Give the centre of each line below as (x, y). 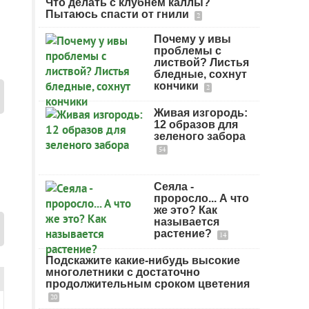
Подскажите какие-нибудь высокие (143, 260)
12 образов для (196, 124)
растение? (184, 233)
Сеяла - (174, 187)
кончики (178, 86)
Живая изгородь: (201, 113)
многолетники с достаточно (123, 272)
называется (187, 222)
